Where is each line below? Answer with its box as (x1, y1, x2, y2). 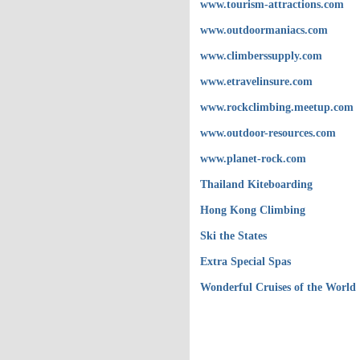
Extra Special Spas (200, 255, 291, 268)
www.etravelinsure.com (200, 75, 313, 88)
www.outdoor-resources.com (200, 126, 336, 139)
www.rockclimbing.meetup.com (200, 100, 354, 113)
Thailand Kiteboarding (200, 178, 313, 190)
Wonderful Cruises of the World (200, 280, 356, 293)
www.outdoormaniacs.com (200, 23, 328, 36)
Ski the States (200, 229, 267, 242)
